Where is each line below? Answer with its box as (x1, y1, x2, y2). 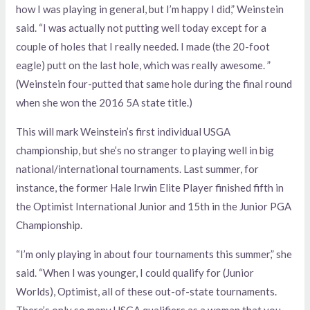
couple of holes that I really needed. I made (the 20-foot (16, 40, 271, 53)
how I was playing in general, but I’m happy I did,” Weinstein (16, 3, 284, 16)
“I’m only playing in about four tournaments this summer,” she (16, 248, 293, 261)
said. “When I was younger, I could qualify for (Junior (16, 266, 255, 280)
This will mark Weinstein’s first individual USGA (16, 125, 231, 138)
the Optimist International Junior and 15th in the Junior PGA (16, 200, 292, 213)
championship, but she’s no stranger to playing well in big (16, 144, 275, 157)
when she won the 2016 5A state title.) (16, 96, 193, 109)
